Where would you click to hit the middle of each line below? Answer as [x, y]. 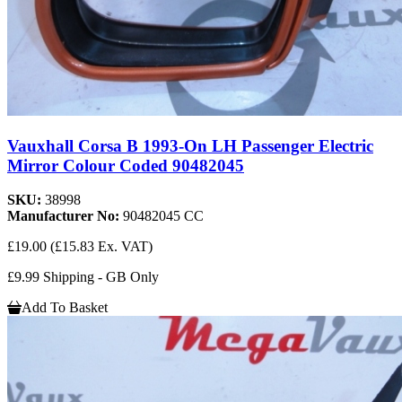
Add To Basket [65, 308]
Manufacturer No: [65, 216]
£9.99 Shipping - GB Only [83, 277]
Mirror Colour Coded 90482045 [126, 165]
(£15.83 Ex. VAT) [101, 247]
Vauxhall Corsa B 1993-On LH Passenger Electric [190, 145]
